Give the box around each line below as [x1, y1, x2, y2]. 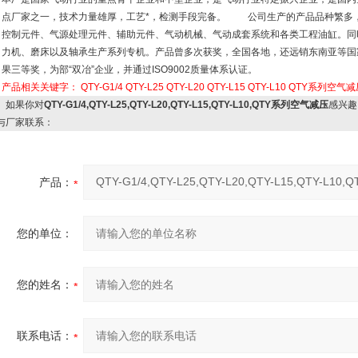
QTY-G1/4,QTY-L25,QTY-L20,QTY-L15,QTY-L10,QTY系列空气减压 [44, 99, 328, 110]
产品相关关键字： [2, 82, 81, 93]
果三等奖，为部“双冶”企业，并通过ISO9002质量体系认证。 [2, 64, 257, 75]
